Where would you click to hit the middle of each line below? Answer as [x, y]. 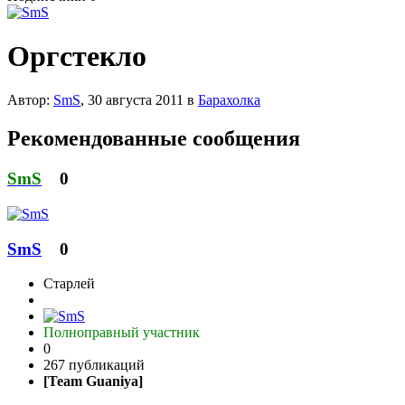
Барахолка [229, 100]
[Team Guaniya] [93, 381]
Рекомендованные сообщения [154, 139]
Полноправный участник [122, 333]
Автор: [30, 100]
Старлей [69, 284]
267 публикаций [94, 365]
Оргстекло [77, 56]
